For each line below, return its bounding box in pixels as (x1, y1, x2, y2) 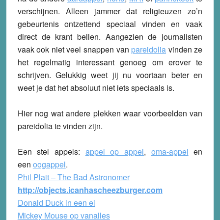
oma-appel (151, 145, 189, 157)
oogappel (32, 158, 66, 170)
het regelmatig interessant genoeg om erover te (17, 56, 203, 68)
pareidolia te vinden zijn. (17, 120, 103, 132)
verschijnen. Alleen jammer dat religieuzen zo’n (17, 5, 203, 17)
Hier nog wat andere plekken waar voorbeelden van (17, 107, 203, 119)
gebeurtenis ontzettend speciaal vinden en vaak (17, 18, 203, 29)
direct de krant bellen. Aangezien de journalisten (17, 30, 203, 42)
